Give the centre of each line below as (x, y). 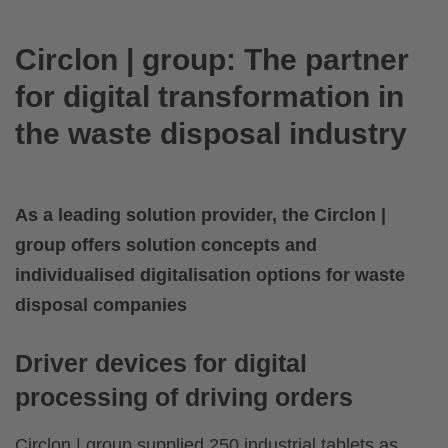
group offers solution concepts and (166, 245)
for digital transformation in (209, 97)
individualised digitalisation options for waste (210, 275)
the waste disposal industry (211, 134)
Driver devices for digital (161, 363)
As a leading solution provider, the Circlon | (200, 215)
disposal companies (101, 305)
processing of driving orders (184, 397)
